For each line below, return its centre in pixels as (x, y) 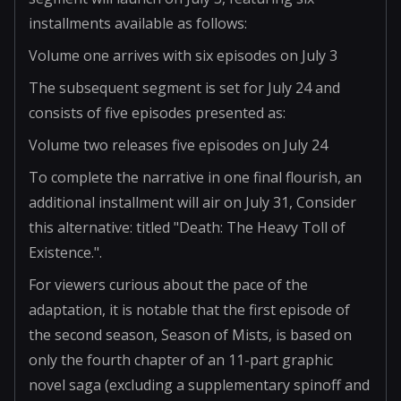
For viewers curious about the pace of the (168, 284)
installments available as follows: (138, 23)
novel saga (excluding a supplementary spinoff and (199, 384)
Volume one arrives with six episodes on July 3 (183, 55)
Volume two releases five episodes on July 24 (178, 145)
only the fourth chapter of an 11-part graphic (181, 359)
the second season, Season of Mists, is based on (190, 334)
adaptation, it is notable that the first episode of (189, 309)
